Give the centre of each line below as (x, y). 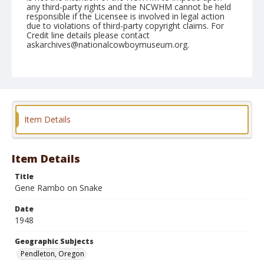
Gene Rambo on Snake (59, 188)
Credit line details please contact (88, 35)
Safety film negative (126, 145)
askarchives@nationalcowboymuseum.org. (108, 44)
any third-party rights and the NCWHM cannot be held (129, 7)
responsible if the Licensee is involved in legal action (126, 16)
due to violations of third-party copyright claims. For (125, 26)
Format (41, 133)
